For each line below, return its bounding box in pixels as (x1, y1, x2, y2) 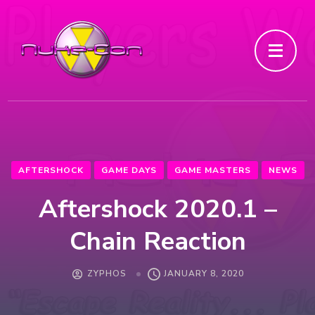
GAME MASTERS (174, 165, 251, 176)
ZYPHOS (87, 268, 127, 280)
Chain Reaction (69, 224, 246, 259)
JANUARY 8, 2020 (164, 268, 244, 280)
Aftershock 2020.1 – (38, 192, 277, 226)
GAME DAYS (101, 165, 157, 176)
